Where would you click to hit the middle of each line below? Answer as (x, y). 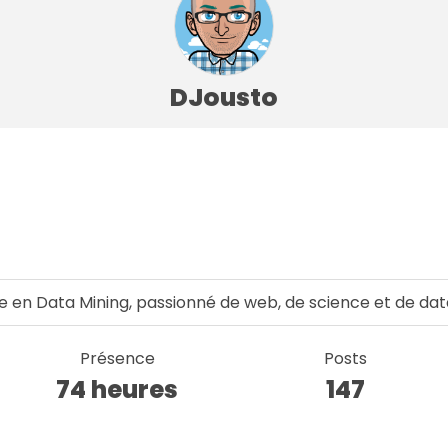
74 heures (117, 389)
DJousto (224, 97)
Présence (117, 358)
